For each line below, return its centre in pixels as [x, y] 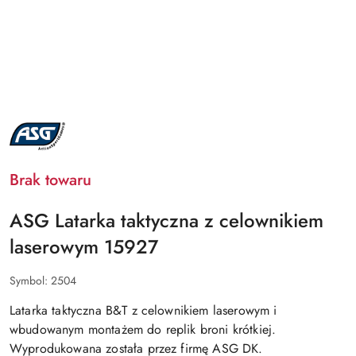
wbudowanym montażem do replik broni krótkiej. [143, 329]
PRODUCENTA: [46, 139]
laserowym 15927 [84, 246]
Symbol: [30, 280]
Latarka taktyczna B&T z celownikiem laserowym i [143, 310]
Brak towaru [50, 180]
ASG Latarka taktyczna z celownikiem [166, 220]
